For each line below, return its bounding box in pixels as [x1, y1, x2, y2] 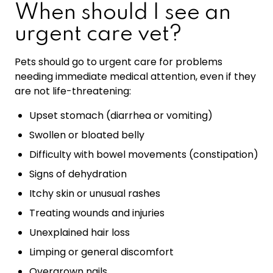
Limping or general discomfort [29, 244, 174, 259]
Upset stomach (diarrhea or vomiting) [29, 108, 213, 122]
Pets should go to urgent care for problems [15, 54, 222, 69]
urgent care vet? [15, 23, 182, 45]
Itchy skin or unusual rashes [29, 186, 160, 200]
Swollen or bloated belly [29, 127, 144, 142]
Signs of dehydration [29, 166, 127, 181]
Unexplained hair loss [29, 225, 130, 239]
